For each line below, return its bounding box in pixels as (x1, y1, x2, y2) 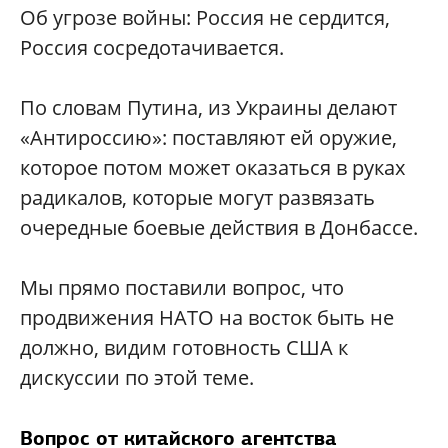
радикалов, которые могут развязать (20, 184, 375, 211)
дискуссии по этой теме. (20, 364, 254, 391)
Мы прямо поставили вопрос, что (20, 274, 344, 301)
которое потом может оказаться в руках (20, 154, 405, 181)
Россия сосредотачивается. (20, 34, 284, 61)
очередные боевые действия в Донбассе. (20, 214, 418, 241)
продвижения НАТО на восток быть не (20, 304, 394, 331)
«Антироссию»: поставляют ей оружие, (20, 124, 397, 151)
